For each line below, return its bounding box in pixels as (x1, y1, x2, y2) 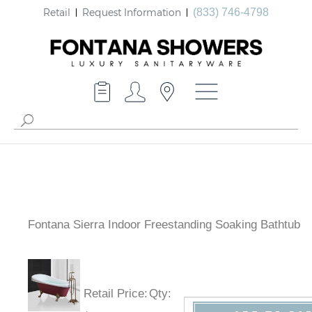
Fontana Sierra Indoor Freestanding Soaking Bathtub (28, 218, 300, 232)
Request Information (82, 6, 181, 18)
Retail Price (84, 287, 144, 301)
